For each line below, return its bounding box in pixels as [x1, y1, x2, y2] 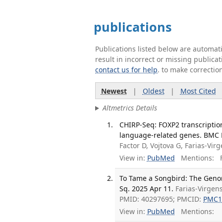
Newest [101, 86, 127, 96]
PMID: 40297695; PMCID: [119, 194, 204, 204]
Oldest [142, 86, 165, 96]
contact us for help [95, 65, 158, 74]
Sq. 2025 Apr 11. [119, 184, 174, 194]
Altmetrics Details [102, 103, 157, 113]
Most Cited [180, 86, 216, 96]
